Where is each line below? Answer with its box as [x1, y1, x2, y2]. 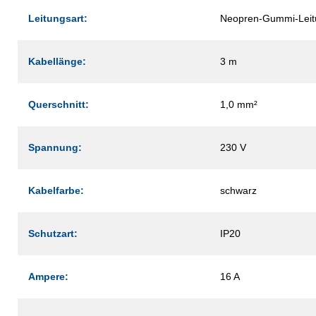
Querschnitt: [28, 98, 89, 110]
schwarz [220, 184, 257, 196]
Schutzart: [28, 227, 78, 239]
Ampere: [28, 270, 68, 282]
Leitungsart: [28, 12, 87, 24]
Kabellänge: [28, 55, 86, 67]
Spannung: [28, 141, 82, 153]
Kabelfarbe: [28, 184, 84, 196]
